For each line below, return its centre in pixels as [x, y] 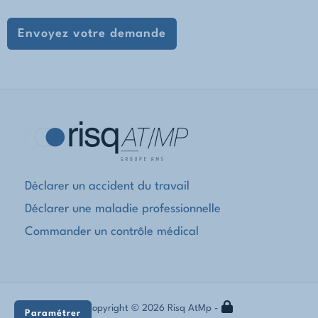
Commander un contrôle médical [112, 232]
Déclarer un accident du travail [107, 186]
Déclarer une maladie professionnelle [123, 209]
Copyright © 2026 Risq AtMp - [153, 308]
